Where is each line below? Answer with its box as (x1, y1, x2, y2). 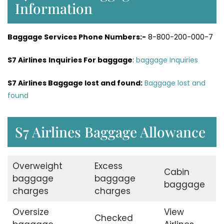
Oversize (12, 206, 49, 218)
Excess (94, 160, 122, 172)
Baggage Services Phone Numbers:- (7, 32, 146, 42)
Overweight (12, 160, 62, 172)
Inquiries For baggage (48, 55, 132, 65)
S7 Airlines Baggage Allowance (15, 122, 205, 141)
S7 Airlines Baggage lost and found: (7, 78, 142, 88)
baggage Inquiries (136, 55, 198, 65)
